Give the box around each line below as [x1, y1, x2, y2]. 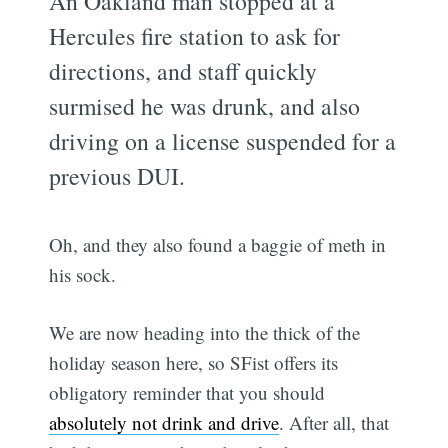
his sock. [49, 261, 117, 287]
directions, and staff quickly [49, 54, 318, 87]
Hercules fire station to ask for [49, 19, 341, 52]
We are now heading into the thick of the [49, 320, 361, 346]
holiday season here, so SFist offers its [49, 350, 339, 376]
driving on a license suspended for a [49, 124, 397, 157]
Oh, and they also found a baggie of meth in [49, 231, 387, 257]
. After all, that [279, 410, 390, 436]
